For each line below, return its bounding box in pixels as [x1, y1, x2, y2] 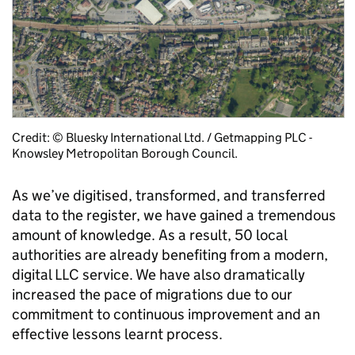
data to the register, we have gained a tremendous [12, 206, 336, 225]
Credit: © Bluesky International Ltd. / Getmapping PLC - [12, 130, 312, 146]
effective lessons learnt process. [12, 325, 226, 344]
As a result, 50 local [158, 226, 287, 245]
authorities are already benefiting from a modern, [12, 246, 328, 265]
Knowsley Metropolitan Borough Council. [12, 146, 238, 162]
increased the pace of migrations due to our [12, 285, 292, 304]
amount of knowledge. [12, 226, 158, 245]
